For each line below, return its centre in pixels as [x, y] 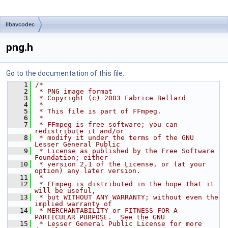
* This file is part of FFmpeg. [98, 111]
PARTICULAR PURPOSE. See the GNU [100, 217]
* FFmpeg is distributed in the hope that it [125, 184]
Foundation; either [71, 158]
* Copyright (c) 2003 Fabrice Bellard [110, 98]
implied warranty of [73, 204]
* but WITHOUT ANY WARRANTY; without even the [127, 197]
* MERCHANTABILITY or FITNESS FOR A [106, 210]
